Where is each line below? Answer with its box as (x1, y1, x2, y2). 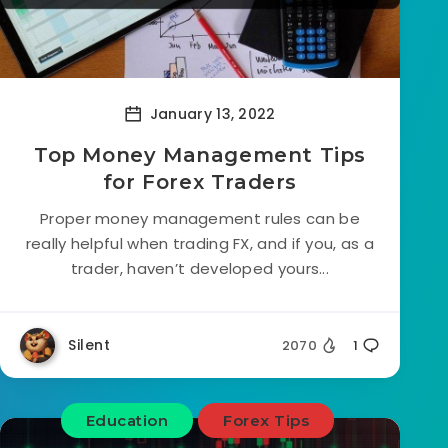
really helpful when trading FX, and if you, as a (25, 233, 375, 254)
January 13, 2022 (145, 103, 276, 124)
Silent (68, 335, 110, 355)
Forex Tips (223, 411, 310, 430)
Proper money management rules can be (40, 208, 360, 229)
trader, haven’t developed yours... (70, 258, 330, 279)
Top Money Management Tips (33, 143, 366, 167)
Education (85, 411, 169, 430)
